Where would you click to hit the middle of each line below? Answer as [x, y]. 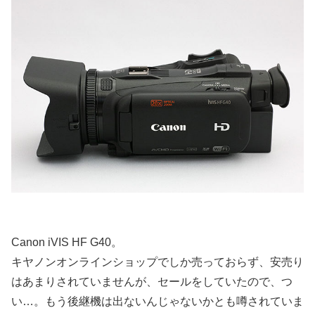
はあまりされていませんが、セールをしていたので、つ [152, 282]
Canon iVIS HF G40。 [67, 243]
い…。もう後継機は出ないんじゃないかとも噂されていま [157, 302]
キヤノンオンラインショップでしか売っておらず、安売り [157, 262]
